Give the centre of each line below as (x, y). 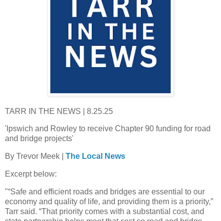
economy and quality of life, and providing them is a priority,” (109, 201)
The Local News (95, 156)
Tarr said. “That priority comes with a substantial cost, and (105, 211)
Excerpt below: (31, 174)
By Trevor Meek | (35, 156)
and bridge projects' (39, 139)
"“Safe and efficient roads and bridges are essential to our (105, 191)
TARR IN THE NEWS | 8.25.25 (59, 111)
